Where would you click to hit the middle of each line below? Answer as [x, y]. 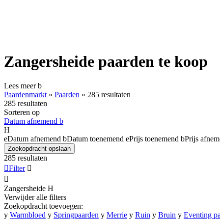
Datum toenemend [95, 138]
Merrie [117, 215]
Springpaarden [76, 215]
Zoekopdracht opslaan [39, 148]
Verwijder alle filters [35, 197]
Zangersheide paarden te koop [106, 62]
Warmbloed [28, 215]
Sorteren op [22, 112]
